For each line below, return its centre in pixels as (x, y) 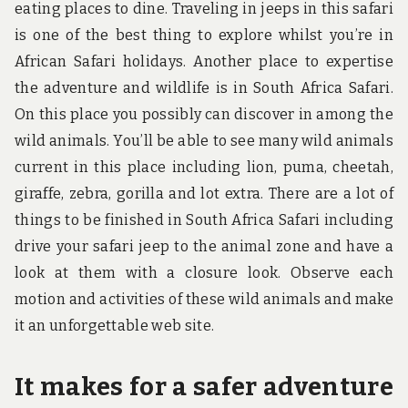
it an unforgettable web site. (115, 326)
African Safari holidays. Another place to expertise (204, 62)
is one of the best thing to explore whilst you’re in (204, 36)
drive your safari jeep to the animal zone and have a (204, 247)
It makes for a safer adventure (204, 387)
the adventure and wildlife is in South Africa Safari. (204, 88)
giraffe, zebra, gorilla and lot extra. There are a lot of (204, 194)
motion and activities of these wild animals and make (204, 300)
